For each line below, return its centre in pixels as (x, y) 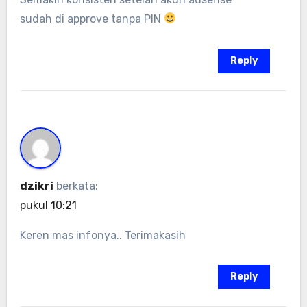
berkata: (77, 186)
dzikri (36, 186)
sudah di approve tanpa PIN (91, 19)
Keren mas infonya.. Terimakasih (102, 235)
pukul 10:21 (48, 205)
